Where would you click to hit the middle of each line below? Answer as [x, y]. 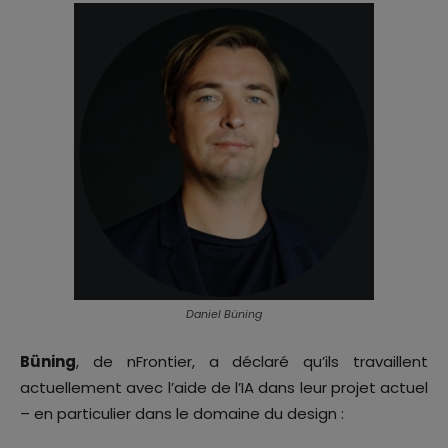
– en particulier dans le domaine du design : [182, 414]
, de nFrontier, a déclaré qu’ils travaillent [252, 362]
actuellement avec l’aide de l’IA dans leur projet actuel [224, 388]
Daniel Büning [224, 314]
